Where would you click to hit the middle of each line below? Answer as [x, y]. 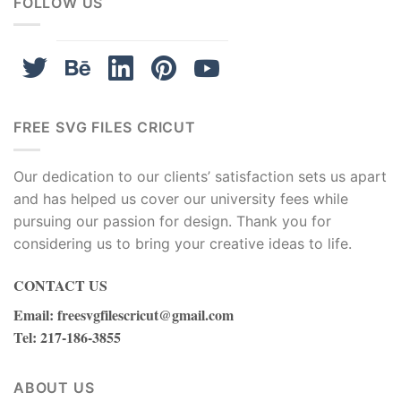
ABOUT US [54, 387]
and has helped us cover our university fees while [181, 198]
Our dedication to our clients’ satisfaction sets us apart [200, 176]
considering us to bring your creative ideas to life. [183, 243]
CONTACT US [60, 285]
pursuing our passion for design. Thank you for [172, 221]
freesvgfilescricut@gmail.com [145, 314]
